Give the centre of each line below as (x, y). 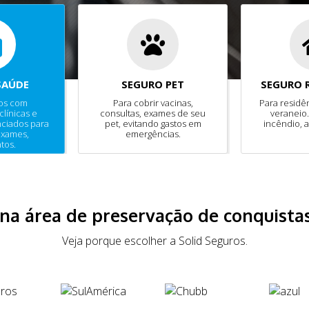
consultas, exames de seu (153, 113)
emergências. (153, 134)
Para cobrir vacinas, (153, 103)
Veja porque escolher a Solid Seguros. (154, 241)
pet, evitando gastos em (153, 123)
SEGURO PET (153, 84)
